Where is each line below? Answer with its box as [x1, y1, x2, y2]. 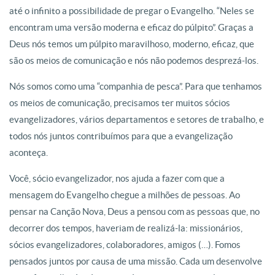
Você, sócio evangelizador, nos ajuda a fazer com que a [9, 173, 225, 184]
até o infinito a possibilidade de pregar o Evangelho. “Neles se [9, 6, 254, 17]
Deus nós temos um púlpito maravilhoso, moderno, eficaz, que [9, 39, 254, 50]
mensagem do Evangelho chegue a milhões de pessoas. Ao [9, 190, 240, 201]
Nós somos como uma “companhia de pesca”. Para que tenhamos [9, 81, 262, 92]
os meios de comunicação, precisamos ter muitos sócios [9, 98, 230, 109]
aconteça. [9, 147, 48, 158]
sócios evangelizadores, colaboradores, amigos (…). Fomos [9, 239, 241, 250]
